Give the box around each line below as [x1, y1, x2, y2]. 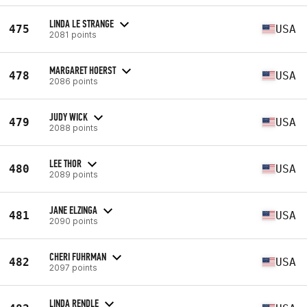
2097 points [49, 262, 97, 273]
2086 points [49, 75, 98, 86]
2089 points [49, 169, 98, 180]
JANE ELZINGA [49, 203, 97, 217]
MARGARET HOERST [49, 63, 116, 77]
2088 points [49, 122, 98, 133]
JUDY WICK [49, 110, 88, 123]
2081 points [49, 29, 97, 40]
